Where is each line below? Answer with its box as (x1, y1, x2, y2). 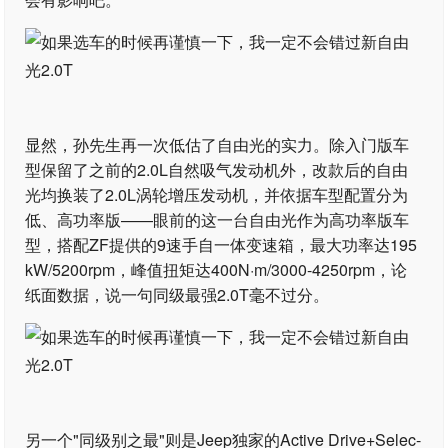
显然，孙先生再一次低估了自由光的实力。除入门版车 (25, 133, 410, 156)
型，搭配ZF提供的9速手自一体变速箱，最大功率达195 (25, 233, 418, 256)
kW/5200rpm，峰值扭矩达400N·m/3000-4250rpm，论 (25, 258, 408, 281)
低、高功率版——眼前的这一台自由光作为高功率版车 (25, 208, 410, 231)
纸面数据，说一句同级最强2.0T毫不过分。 (25, 283, 330, 306)
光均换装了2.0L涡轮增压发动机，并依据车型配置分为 (25, 183, 409, 206)
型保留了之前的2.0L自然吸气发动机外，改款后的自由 (25, 158, 409, 181)
